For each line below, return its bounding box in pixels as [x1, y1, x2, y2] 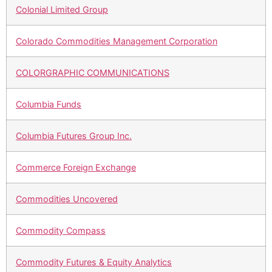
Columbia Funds [16, 99, 81, 110]
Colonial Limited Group [16, 4, 108, 15]
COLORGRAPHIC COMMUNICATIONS [16, 67, 169, 78]
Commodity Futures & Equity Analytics [16, 257, 172, 268]
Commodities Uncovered [16, 194, 118, 205]
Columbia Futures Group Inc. [16, 131, 132, 141]
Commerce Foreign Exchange [16, 162, 136, 173]
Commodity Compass [16, 225, 106, 236]
